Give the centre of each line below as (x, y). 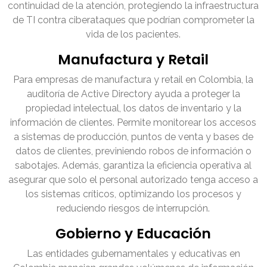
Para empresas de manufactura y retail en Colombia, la (133, 80)
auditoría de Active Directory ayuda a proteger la (133, 94)
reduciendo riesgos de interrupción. (133, 209)
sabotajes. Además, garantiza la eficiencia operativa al (133, 166)
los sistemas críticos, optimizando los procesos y (133, 194)
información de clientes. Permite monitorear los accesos (133, 123)
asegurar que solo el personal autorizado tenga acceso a (133, 180)
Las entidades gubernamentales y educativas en (133, 254)
